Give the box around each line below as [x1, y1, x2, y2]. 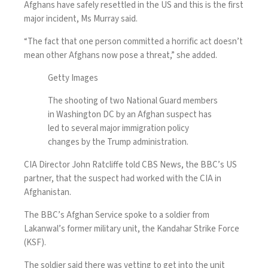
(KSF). [24, 236, 46, 249]
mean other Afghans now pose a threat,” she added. [24, 49, 217, 62]
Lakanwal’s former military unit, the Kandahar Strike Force [24, 223, 239, 236]
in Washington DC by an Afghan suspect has [48, 108, 212, 121]
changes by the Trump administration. [48, 136, 188, 149]
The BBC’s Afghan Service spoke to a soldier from [24, 209, 209, 222]
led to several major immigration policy [48, 122, 189, 135]
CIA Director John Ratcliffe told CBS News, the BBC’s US [24, 159, 237, 172]
